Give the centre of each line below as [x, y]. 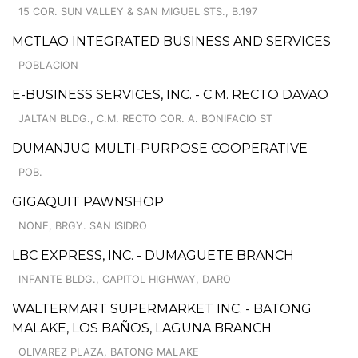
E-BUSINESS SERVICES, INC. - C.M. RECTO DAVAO [170, 94]
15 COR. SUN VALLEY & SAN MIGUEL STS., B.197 [138, 11]
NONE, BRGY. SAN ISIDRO [83, 225]
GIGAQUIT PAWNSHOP [88, 201]
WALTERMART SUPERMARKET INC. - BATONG [162, 308]
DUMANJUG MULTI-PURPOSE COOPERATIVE [160, 148]
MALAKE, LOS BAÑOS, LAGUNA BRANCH [142, 328]
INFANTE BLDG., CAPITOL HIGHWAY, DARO [125, 279]
